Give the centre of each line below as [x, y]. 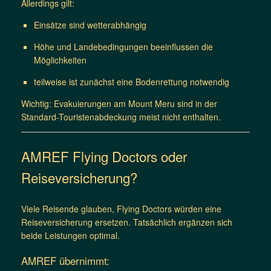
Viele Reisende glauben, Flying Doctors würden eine [121, 208]
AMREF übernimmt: [65, 260]
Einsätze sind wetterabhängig [90, 24]
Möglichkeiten [60, 60]
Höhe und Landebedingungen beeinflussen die [123, 46]
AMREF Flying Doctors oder [104, 156]
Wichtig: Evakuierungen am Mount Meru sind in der [119, 103]
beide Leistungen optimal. [70, 235]
